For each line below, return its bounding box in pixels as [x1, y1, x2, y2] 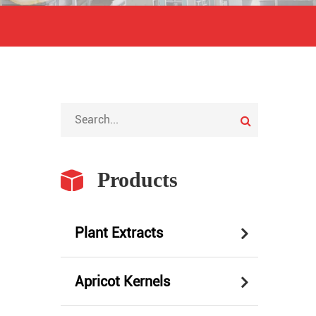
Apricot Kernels [75, 272, 170, 290]
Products [97, 167, 178, 191]
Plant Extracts [75, 224, 163, 241]
